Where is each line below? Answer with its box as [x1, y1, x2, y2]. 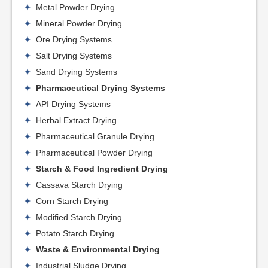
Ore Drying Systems [36, 34, 112, 44]
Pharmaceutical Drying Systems [36, 83, 165, 93]
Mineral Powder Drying [36, 18, 122, 28]
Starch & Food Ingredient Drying [36, 163, 168, 173]
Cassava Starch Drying [36, 179, 123, 190]
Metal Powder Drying [36, 2, 115, 12]
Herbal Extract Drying [36, 115, 117, 125]
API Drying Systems [36, 99, 111, 109]
